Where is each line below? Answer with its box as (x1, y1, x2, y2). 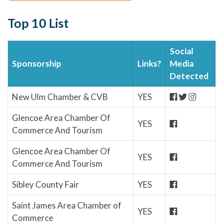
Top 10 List (7, 15, 69, 30)
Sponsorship (12, 58, 61, 69)
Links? (137, 58, 161, 69)
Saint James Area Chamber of (12, 200, 121, 211)
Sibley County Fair (12, 179, 79, 190)
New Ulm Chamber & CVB (12, 91, 108, 102)
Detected (170, 70, 209, 81)
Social (170, 45, 193, 56)
